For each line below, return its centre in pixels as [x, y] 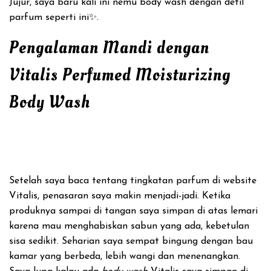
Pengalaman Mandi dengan [109, 48]
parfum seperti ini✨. [54, 18]
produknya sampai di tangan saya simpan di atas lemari [133, 211]
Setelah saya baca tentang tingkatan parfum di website [133, 181]
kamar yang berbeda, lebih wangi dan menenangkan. [125, 256]
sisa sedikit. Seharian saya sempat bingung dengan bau [131, 241]
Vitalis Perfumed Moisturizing [120, 75]
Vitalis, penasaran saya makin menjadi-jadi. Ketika [120, 196]
